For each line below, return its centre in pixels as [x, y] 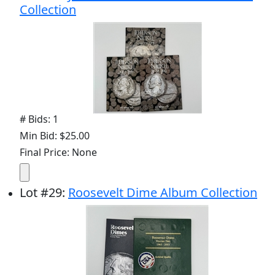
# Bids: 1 [39, 119]
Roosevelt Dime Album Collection [163, 192]
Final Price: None [58, 152]
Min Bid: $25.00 [55, 135]
